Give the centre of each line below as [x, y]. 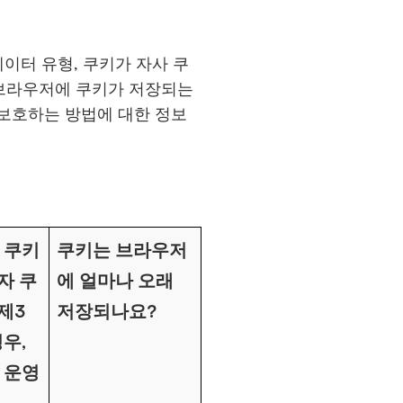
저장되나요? [107, 311]
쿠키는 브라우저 [122, 250]
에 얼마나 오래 [115, 280]
